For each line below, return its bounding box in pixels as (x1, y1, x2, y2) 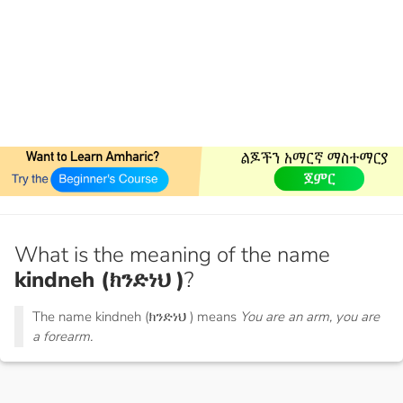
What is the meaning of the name (14, 240, 330, 270)
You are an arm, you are (240, 308, 380, 327)
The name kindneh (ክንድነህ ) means (32, 308, 240, 327)
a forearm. (32, 327, 93, 346)
